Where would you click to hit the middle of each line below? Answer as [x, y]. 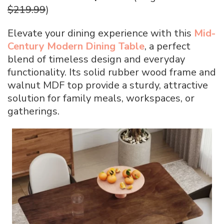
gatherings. [33, 111]
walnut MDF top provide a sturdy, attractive [108, 85]
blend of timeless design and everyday [96, 59]
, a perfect [167, 46]
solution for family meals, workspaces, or [101, 98]
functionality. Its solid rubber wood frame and [112, 72]
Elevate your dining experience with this [99, 33]
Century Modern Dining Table [76, 46]
